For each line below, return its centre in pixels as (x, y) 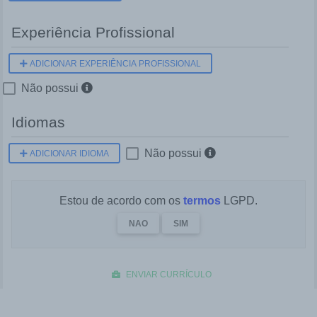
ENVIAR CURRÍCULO (168, 275)
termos (202, 201)
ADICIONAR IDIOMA (68, 154)
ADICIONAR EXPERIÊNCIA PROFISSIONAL (114, 64)
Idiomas (38, 122)
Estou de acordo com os (121, 201)
